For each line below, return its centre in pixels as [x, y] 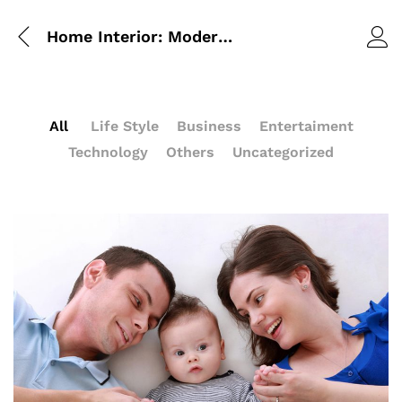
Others [190, 152]
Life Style [124, 126]
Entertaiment [306, 126]
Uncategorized [283, 152]
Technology [108, 152]
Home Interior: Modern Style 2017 [225, 36]
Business [209, 126]
